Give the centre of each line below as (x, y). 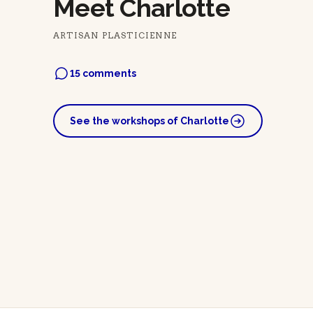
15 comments (103, 74)
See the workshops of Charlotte (150, 121)
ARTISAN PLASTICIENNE (115, 36)
